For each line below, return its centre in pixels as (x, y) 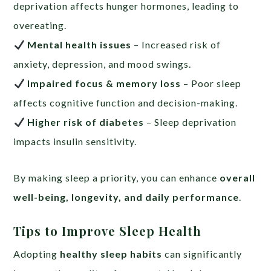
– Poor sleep (211, 83)
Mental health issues (79, 44)
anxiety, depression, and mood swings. (103, 64)
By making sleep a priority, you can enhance (117, 178)
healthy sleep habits (111, 254)
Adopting (37, 254)
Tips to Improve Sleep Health (108, 231)
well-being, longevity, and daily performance (126, 197)
